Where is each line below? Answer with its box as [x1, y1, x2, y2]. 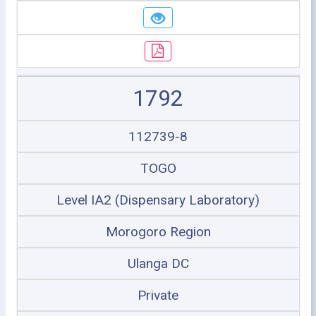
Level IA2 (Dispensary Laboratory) [56, 192, 260, 208]
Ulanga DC [127, 255, 189, 272]
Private [138, 287, 178, 303]
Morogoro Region [105, 224, 211, 240]
